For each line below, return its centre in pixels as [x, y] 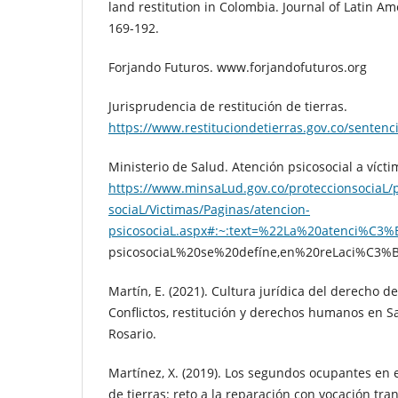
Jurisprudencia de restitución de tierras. [228, 107]
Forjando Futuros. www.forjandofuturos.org [238, 68]
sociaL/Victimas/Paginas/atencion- [209, 210]
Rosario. [132, 334]
